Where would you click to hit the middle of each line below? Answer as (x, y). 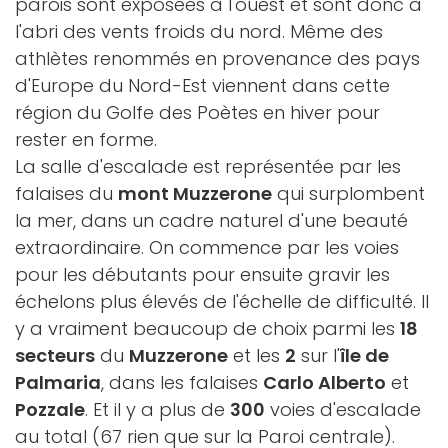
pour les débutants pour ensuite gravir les (202, 274)
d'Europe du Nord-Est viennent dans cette (202, 85)
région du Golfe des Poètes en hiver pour (197, 112)
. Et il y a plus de (157, 409)
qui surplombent (348, 193)
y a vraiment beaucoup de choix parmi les (207, 328)
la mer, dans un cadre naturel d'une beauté (211, 220)
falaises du (66, 193)
